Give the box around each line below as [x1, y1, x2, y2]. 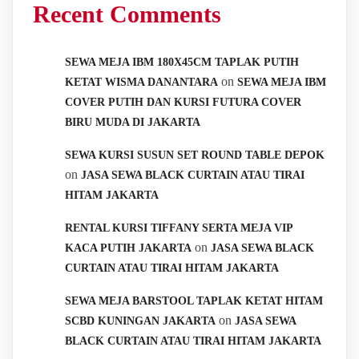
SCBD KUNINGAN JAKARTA [65, 314, 216, 327]
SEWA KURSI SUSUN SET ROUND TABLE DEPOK [65, 148, 325, 161]
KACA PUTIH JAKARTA [65, 241, 192, 254]
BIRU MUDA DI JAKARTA [65, 115, 200, 128]
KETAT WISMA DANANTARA [65, 75, 218, 88]
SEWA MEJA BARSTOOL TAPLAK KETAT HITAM [65, 294, 323, 307]
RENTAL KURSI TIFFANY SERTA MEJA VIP [65, 221, 292, 234]
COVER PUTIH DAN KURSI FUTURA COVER [65, 95, 301, 108]
